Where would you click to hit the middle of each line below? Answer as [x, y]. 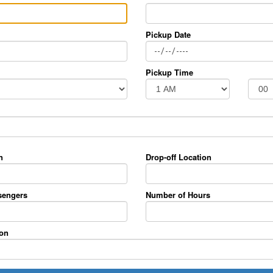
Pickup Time [169, 72]
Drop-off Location [179, 157]
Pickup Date [168, 34]
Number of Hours [178, 195]
